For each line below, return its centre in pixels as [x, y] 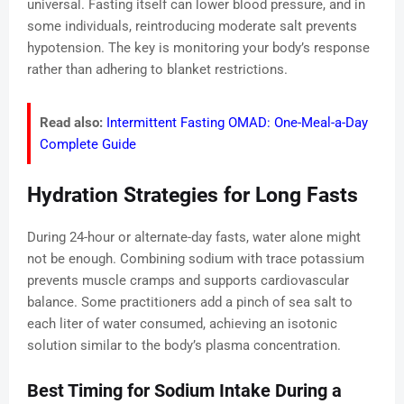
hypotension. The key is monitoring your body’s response [198, 48]
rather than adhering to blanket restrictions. [157, 70]
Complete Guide [88, 145]
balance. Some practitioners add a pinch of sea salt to [190, 303]
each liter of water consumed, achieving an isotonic [182, 324]
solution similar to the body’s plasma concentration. [184, 346]
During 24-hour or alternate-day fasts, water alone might [194, 238]
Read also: [71, 123]
